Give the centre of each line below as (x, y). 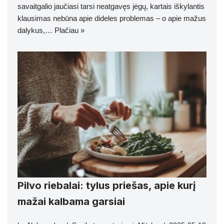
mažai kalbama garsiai (71, 201)
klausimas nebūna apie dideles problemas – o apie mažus (112, 18)
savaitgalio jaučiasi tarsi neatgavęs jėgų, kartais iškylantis (111, 6)
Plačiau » (69, 30)
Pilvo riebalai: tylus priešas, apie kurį (106, 185)
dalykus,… (36, 30)
